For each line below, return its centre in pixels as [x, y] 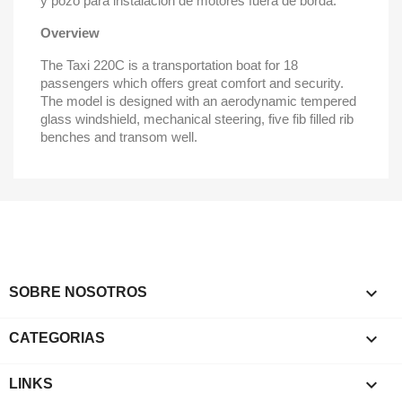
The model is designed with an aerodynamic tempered [198, 101]
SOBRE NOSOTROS [78, 292]
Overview [70, 33]
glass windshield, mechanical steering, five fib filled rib [197, 119]
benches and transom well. [121, 137]
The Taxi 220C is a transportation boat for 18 [169, 65]
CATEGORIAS [57, 338]
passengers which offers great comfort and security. [192, 83]
